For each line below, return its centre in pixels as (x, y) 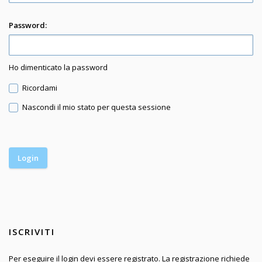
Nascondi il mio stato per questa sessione (95, 107)
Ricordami (39, 88)
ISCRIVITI (32, 231)
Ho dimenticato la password (58, 68)
